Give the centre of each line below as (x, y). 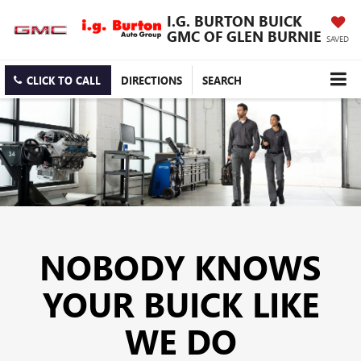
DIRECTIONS (151, 81)
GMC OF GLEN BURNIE (244, 36)
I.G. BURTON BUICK (234, 21)
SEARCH (222, 81)
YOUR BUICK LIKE (180, 304)
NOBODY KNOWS (180, 267)
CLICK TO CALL (64, 81)
